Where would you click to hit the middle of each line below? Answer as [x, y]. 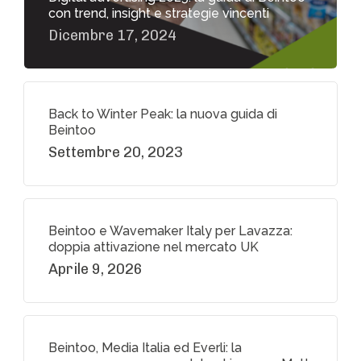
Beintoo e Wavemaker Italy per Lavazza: [170, 231]
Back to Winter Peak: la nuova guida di [163, 114]
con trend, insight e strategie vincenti [159, 14]
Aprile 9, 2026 [95, 270]
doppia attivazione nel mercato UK [154, 247]
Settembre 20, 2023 [116, 153]
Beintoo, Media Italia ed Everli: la [145, 348]
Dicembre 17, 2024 [112, 36]
